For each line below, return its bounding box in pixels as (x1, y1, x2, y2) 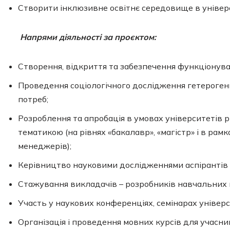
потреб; (18, 94, 48, 104)
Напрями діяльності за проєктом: (20, 32, 156, 42)
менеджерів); (18, 141, 71, 151)
